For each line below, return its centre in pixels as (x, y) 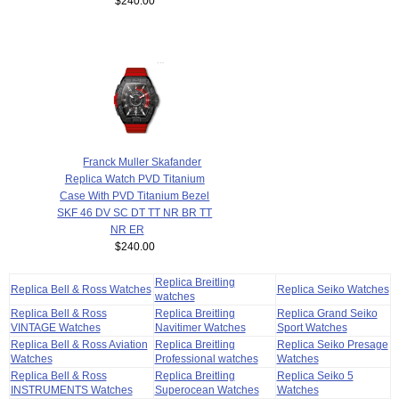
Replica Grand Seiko (327, 313)
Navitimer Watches (200, 327)
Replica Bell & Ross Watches (81, 289)
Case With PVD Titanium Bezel (135, 196)
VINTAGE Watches (55, 327)
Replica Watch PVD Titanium (134, 179)
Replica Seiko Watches (333, 289)
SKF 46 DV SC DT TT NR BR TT (135, 213)
